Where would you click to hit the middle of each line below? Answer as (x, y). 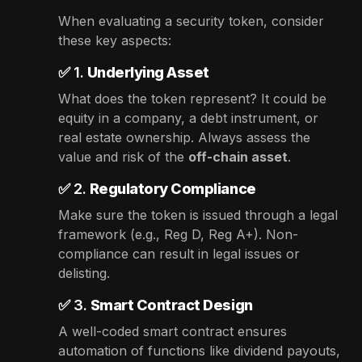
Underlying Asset (148, 72)
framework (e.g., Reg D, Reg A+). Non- (178, 234)
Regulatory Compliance (173, 188)
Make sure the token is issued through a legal (198, 215)
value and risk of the (121, 156)
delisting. (84, 273)
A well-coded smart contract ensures (173, 331)
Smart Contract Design (171, 305)
